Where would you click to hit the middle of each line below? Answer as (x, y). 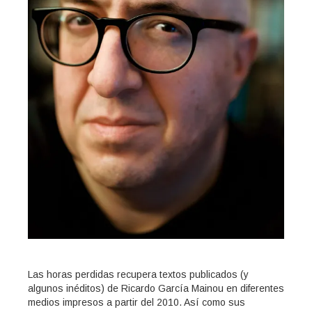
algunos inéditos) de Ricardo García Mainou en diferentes (156, 289)
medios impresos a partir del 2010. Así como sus (136, 303)
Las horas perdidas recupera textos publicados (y (138, 275)
